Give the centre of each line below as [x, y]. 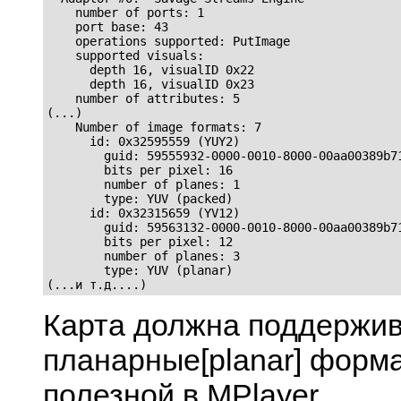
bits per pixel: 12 [140, 241]
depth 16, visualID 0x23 [150, 84]
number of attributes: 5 [143, 98]
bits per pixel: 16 [140, 170]
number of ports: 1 [125, 12]
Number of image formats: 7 [154, 127]
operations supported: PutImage [168, 41]
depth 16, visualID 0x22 [150, 69]
